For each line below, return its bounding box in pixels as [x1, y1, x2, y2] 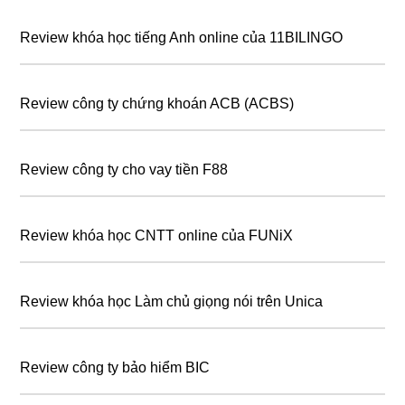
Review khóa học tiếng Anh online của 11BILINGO [20, 29, 344, 45]
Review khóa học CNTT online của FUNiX [20, 227, 294, 243]
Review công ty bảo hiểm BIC [20, 359, 211, 375]
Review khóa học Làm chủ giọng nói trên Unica [20, 293, 324, 309]
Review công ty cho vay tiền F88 [20, 161, 229, 177]
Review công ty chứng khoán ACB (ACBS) [20, 95, 295, 111]
